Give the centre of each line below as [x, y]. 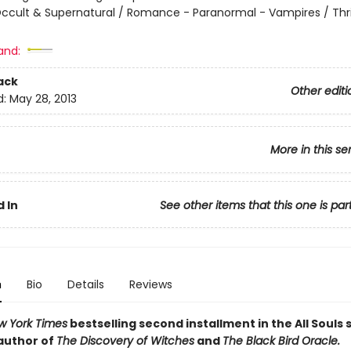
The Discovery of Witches [125, 341]
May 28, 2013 [43, 99]
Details [85, 284]
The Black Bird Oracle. [281, 341]
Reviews [150, 284]
